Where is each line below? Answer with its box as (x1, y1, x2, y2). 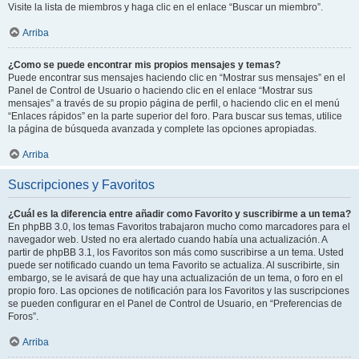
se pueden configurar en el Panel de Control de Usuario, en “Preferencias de (8, 297, 342, 309)
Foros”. (8, 310, 38, 322)
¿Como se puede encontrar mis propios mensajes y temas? (8, 58, 280, 71)
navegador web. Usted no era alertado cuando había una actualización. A (8, 233, 327, 245)
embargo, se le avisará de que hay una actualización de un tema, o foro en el (8, 272, 343, 284)
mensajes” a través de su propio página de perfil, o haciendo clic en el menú (8, 97, 340, 109)
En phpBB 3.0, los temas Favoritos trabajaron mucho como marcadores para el (8, 220, 350, 232)
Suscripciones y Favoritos (8, 177, 155, 192)
